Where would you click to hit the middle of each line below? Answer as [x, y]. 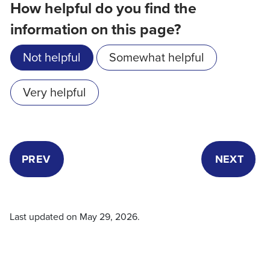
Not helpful [52, 57]
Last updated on [45, 216]
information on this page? [96, 29]
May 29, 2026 [108, 216]
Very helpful [55, 92]
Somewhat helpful [157, 57]
